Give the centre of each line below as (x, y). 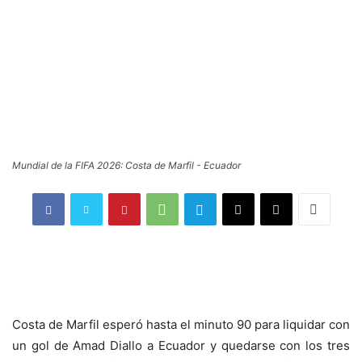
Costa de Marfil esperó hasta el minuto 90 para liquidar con (181, 324)
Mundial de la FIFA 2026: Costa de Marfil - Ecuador (126, 166)
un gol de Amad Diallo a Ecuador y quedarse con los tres (181, 345)
